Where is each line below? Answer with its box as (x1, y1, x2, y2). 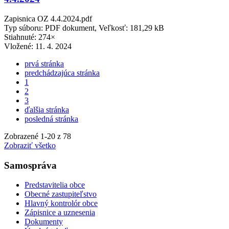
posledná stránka (25, 114, 78, 123)
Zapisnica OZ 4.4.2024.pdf (4, 14, 92, 23)
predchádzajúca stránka (25, 68, 100, 77)
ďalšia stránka (25, 105, 69, 114)
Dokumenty (25, 217, 63, 226)
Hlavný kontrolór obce (25, 199, 98, 208)
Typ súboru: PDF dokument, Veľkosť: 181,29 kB (4, 23, 164, 32)
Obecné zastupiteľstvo (25, 190, 97, 199)
